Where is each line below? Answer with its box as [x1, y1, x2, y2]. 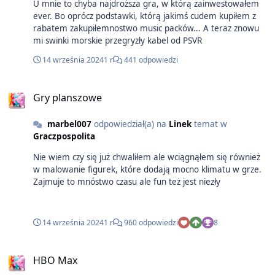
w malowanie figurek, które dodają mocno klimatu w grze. [33, 163, 261, 175]
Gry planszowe [33, 91, 102, 105]
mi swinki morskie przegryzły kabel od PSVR [33, 34, 202, 46]
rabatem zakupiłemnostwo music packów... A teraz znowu [33, 22, 259, 34]
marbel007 [47, 118, 91, 130]
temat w [191, 118, 227, 130]
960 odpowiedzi [122, 217, 178, 228]
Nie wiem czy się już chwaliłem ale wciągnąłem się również [33, 151, 260, 163]
